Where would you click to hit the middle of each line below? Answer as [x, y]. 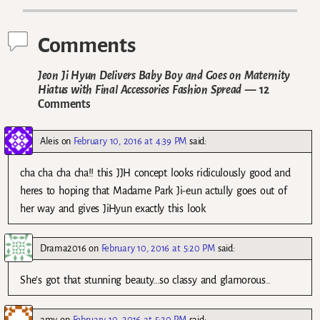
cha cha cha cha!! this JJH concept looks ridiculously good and [155, 172]
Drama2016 [63, 248]
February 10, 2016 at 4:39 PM [130, 141]
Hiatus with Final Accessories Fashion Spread [140, 89]
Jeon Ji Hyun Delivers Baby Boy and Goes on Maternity [164, 75]
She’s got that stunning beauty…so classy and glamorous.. [146, 280]
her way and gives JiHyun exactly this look [113, 208]
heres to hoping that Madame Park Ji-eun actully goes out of [154, 190]
